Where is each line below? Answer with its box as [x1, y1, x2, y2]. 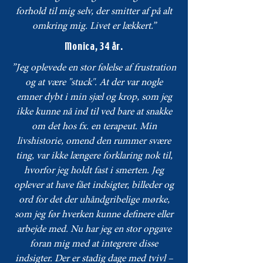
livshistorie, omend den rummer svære [17, 137, 171, 147]
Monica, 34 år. [65, 41, 123, 54]
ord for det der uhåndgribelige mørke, [18, 195, 170, 206]
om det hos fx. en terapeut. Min [31, 122, 157, 133]
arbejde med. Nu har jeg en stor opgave [16, 225, 171, 235]
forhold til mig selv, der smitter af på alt [16, 7, 172, 18]
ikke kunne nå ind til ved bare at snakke [16, 107, 172, 118]
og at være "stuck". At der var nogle [25, 78, 163, 89]
